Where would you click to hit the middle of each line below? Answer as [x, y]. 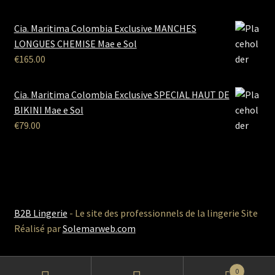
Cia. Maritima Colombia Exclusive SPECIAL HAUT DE [122, 94]
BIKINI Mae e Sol [48, 110]
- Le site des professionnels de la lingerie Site [162, 213]
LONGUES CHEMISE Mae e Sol [75, 43]
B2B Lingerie [41, 213]
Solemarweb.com [99, 229]
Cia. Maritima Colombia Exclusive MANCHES [105, 28]
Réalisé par [38, 229]
